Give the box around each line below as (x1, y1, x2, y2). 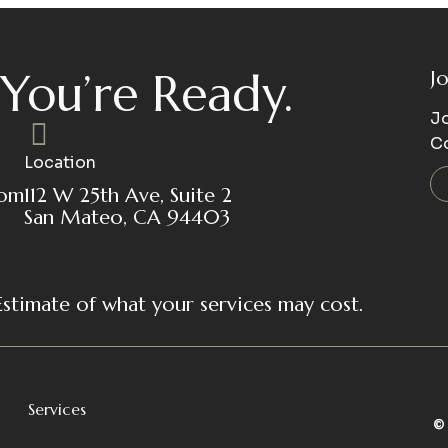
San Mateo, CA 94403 (23, 205, 230, 230)
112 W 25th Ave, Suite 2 (23, 183, 232, 208)
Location (23, 152, 96, 173)
